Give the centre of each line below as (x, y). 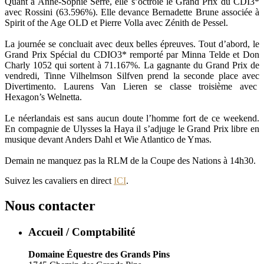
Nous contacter (50, 205)
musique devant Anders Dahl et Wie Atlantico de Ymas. (108, 139)
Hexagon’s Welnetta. (43, 97)
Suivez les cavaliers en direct (59, 180)
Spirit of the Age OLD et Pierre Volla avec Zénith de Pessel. (116, 22)
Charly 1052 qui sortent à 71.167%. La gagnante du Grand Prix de (132, 65)
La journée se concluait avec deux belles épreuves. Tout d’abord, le (132, 44)
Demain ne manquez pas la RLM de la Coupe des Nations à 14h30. (130, 160)
